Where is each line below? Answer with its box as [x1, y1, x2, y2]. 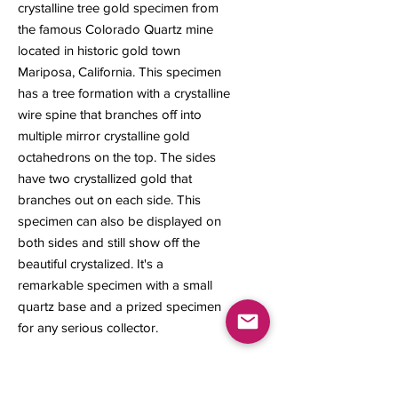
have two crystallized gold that [18, 171, 192, 187]
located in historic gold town [18, 43, 180, 59]
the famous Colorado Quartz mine [18, 21, 213, 37]
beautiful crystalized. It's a [18, 256, 163, 272]
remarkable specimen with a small [18, 277, 212, 293]
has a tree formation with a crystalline [18, 85, 230, 101]
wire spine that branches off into [18, 107, 202, 123]
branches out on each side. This [18, 192, 201, 208]
